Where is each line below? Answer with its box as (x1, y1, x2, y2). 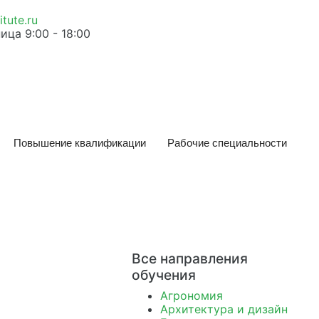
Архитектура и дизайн (159, 302, 288, 316)
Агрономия (159, 288, 223, 303)
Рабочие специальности (167, 137, 287, 149)
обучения (131, 266, 196, 283)
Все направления (131, 250, 248, 267)
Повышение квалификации (14, 137, 146, 149)
